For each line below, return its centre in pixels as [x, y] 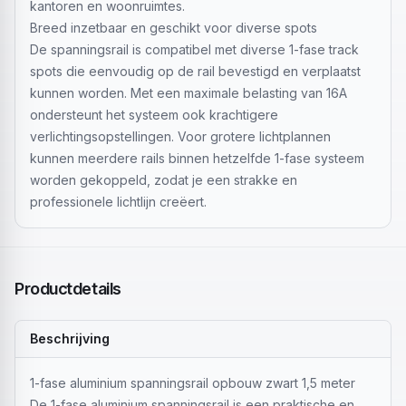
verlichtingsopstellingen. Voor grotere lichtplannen [180, 136]
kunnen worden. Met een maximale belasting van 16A [188, 93]
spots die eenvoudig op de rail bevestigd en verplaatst [195, 71]
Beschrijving [70, 338]
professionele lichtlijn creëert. [118, 202]
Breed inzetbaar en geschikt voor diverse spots [174, 28]
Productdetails [68, 289]
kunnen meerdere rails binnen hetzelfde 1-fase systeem [197, 158]
